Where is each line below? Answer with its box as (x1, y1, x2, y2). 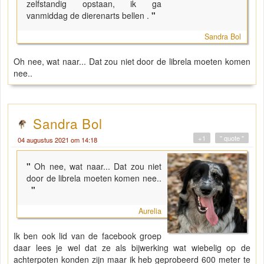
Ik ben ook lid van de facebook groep (14, 230, 162, 242)
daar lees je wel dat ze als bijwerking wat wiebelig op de (14, 242, 250, 254)
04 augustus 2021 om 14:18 (18, 135, 97, 145)
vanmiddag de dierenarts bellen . (27, 9, 149, 22)
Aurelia (138, 206, 162, 217)
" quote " (220, 133, 244, 143)
